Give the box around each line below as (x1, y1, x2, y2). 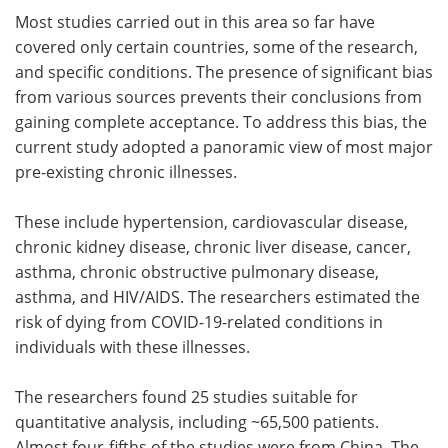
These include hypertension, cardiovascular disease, (15, 210, 408, 232)
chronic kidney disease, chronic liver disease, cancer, (15, 235, 411, 257)
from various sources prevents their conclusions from (15, 85, 422, 107)
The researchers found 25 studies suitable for (15, 385, 358, 407)
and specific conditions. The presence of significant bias (15, 60, 433, 82)
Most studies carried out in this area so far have (15, 10, 375, 32)
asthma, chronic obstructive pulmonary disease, (15, 260, 379, 282)
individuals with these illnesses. (15, 335, 250, 357)
